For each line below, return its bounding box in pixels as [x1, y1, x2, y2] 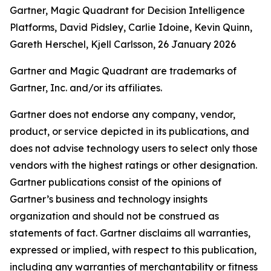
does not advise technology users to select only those [10, 142, 258, 154]
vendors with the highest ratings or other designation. [10, 159, 257, 171]
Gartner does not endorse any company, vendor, [10, 108, 235, 120]
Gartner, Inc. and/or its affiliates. [10, 82, 162, 94]
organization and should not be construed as [10, 210, 219, 222]
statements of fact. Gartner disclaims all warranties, [10, 227, 250, 239]
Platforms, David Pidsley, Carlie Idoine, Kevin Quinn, [10, 21, 252, 33]
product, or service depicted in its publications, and [10, 125, 249, 137]
